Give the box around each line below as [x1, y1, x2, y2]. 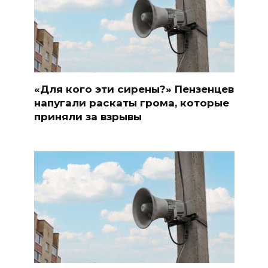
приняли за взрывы [33, 110, 142, 123]
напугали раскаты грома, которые [33, 96, 229, 109]
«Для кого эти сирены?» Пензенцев [33, 83, 234, 95]
